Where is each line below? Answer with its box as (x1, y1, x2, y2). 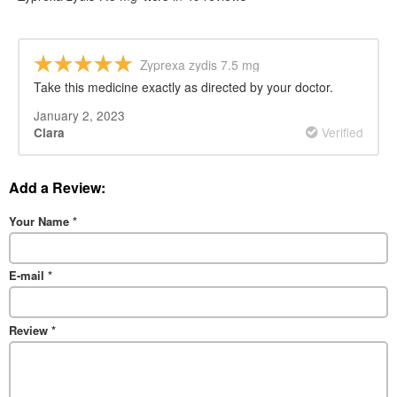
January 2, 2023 (34, 106, 125, 124)
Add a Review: (9, 176, 105, 198)
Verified (318, 123, 363, 141)
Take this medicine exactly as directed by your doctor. (34, 78, 333, 96)
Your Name (9, 212, 73, 230)
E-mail (9, 267, 48, 284)
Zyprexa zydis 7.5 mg (140, 56, 260, 74)
